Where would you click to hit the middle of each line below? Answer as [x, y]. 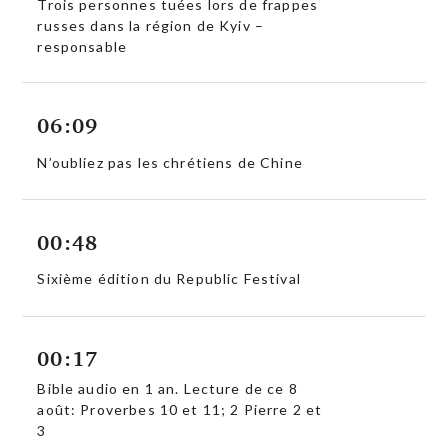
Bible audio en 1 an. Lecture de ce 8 [167, 389]
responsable [82, 47]
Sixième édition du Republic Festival [169, 279]
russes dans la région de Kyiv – [151, 26]
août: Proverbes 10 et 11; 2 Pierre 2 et [180, 410]
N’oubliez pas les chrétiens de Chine [170, 162]
